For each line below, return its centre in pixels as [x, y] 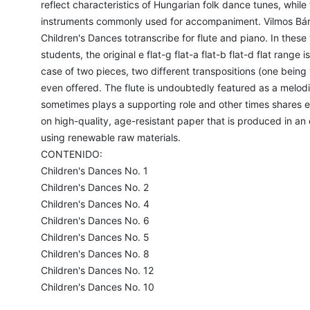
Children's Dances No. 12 [97, 271]
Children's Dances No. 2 [94, 188]
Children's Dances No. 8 [95, 254]
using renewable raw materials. [110, 138]
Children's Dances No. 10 [97, 287]
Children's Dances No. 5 [95, 237]
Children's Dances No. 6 [95, 221]
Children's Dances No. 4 [95, 204]
